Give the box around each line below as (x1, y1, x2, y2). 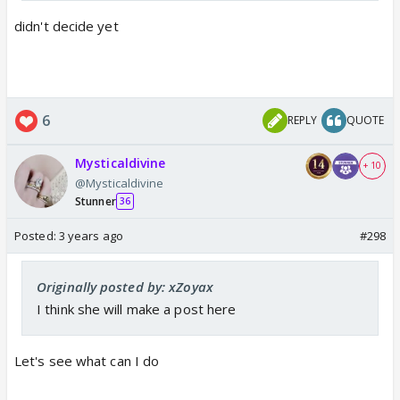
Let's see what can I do (14, 351, 160, 370)
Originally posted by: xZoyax (37, 277, 213, 296)
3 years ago (58, 227, 123, 244)
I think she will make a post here (37, 299, 237, 318)
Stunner (75, 193, 116, 209)
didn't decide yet (14, 16, 119, 35)
